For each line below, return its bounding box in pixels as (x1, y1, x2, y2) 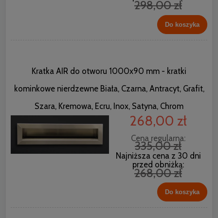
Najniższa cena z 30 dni (115, 150, 201, 161)
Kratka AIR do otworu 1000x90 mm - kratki (32, 66, 186, 76)
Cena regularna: (131, 133, 185, 143)
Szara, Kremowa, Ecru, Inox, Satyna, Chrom (35, 101, 183, 111)
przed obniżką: (132, 159, 184, 169)
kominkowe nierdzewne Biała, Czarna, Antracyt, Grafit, (14, 83, 204, 93)
